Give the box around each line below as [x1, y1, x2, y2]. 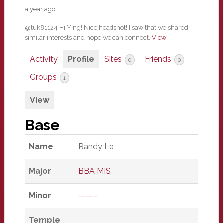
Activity [29, 54, 58, 64]
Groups [29, 72, 59, 82]
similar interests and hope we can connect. [24, 34, 152, 41]
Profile [67, 54, 94, 64]
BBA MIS [78, 166, 111, 176]
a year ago [24, 5, 55, 13]
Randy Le [78, 142, 113, 151]
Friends [144, 54, 173, 64]
